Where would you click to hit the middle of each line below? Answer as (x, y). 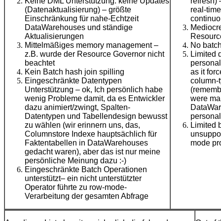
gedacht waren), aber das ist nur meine (92, 152)
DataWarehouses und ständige (79, 28)
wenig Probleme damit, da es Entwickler (95, 99)
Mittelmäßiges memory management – (92, 45)
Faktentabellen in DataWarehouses (86, 143)
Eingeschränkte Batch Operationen (86, 170)
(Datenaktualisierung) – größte (78, 10)
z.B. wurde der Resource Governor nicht (94, 54)
